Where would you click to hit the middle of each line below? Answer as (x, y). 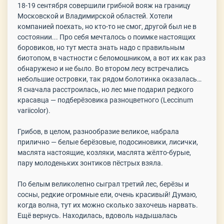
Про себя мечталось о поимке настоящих (127, 37)
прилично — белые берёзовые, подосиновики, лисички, (108, 142)
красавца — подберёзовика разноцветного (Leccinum (105, 100)
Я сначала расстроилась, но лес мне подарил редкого (105, 89)
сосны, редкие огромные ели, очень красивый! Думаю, (107, 194)
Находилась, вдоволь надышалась (119, 215)
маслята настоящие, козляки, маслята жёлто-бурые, (104, 152)
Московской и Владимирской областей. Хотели (95, 16)
